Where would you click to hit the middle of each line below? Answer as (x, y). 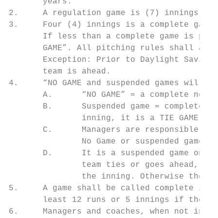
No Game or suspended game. (109, 142)
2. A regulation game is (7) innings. (106, 13)
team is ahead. (60, 72)
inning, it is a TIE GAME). (109, 118)
